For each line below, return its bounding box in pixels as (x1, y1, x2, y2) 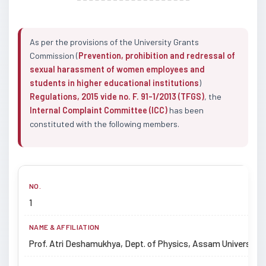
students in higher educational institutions (30, 77, 199, 88)
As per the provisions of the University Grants (30, 36, 199, 47)
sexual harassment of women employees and (30, 64, 205, 74)
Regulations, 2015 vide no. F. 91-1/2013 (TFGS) (30, 91, 204, 102)
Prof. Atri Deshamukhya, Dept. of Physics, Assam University (29, 237, 260, 249)
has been (167, 104, 204, 115)
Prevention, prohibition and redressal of (78, 50, 235, 61)
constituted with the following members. (30, 118, 179, 129)
